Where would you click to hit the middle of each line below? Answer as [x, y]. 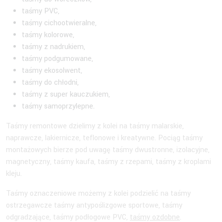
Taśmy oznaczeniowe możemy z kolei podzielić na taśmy [98, 194]
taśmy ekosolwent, [53, 71]
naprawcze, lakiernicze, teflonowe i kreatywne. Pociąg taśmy [104, 138]
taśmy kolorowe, [49, 35]
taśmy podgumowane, [58, 59]
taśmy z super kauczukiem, [67, 95]
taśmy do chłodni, [50, 83]
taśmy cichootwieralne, [60, 23]
